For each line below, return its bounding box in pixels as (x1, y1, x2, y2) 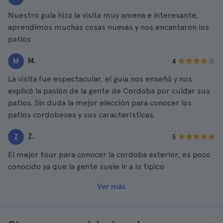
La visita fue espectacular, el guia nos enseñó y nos (8, 74, 192, 84)
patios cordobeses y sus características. (8, 110, 155, 119)
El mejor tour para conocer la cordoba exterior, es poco (8, 150, 211, 159)
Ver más (97, 182, 126, 191)
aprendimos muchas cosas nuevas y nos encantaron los (8, 22, 209, 32)
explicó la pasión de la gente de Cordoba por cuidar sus (8, 86, 210, 96)
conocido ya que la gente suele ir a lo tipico (8, 162, 164, 171)
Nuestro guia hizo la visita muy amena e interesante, (8, 10, 198, 20)
